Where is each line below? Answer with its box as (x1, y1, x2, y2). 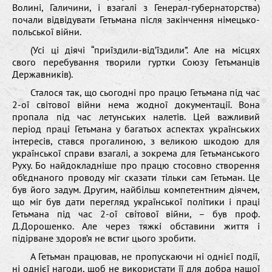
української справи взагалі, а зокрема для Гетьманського (12, 146, 260, 159)
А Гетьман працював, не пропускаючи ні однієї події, (30, 250, 260, 262)
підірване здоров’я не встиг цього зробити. (12, 231, 195, 244)
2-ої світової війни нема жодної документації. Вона (12, 98, 260, 110)
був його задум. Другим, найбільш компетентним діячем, (12, 183, 260, 195)
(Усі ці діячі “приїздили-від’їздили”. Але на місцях (30, 43, 260, 56)
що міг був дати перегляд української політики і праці (12, 195, 260, 208)
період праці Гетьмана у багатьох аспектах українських (12, 122, 260, 135)
